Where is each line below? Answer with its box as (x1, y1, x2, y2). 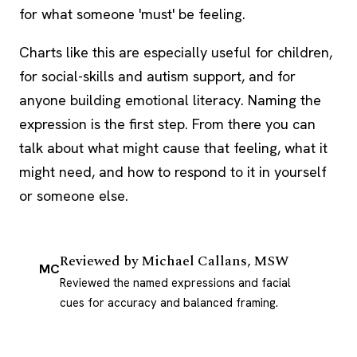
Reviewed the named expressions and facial (60, 275, 292, 290)
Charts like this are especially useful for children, (19, 43, 332, 61)
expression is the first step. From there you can (19, 115, 316, 133)
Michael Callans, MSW (141, 250, 290, 272)
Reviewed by (60, 250, 142, 272)
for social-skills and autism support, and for (19, 67, 296, 85)
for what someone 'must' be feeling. (19, 5, 245, 23)
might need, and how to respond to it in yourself (19, 163, 327, 181)
